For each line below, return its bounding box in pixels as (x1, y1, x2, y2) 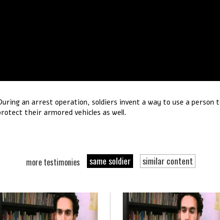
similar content (142, 154, 193, 167)
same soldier (89, 154, 131, 167)
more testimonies (26, 156, 82, 168)
